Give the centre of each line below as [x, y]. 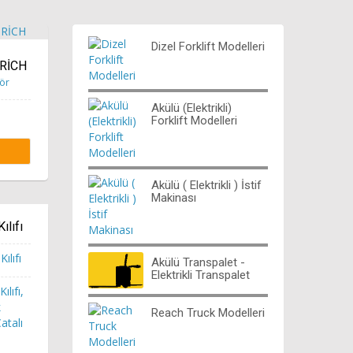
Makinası [174, 197]
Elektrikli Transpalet [201, 275]
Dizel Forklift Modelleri [208, 46]
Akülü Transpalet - [198, 262]
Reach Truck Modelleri [208, 312]
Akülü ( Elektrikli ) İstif [206, 185]
